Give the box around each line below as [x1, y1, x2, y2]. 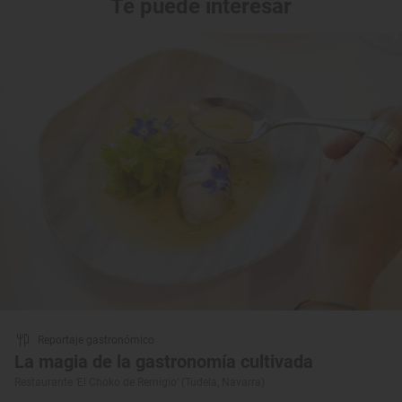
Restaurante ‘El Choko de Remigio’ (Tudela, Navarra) [14, 376, 265, 389]
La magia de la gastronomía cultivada [14, 351, 313, 373]
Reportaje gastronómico [38, 334, 154, 347]
